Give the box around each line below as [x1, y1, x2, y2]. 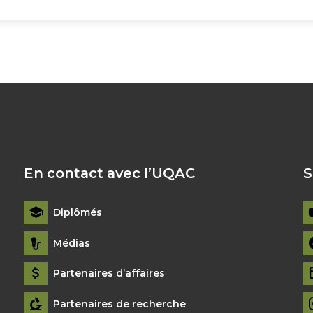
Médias [52, 236, 90, 249]
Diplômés [52, 206, 102, 219]
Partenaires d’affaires [52, 267, 165, 280]
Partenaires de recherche [52, 298, 186, 311]
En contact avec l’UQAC [23, 164, 195, 182]
